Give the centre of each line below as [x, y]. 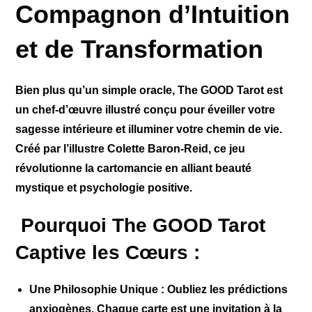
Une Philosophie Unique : [97, 290]
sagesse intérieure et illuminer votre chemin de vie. [149, 130]
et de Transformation [140, 49]
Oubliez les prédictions [226, 290]
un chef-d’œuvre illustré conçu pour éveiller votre [146, 110]
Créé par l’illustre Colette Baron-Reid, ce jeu [131, 149]
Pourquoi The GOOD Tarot [141, 226]
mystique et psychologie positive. [104, 188]
